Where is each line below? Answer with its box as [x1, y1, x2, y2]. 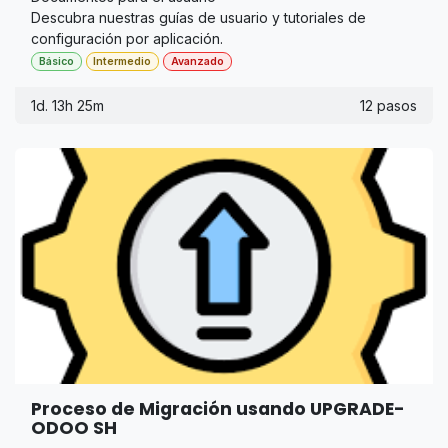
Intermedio [93, 54, 152, 68]
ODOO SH [31, 415, 117, 440]
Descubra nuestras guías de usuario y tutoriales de [31, 8, 366, 26]
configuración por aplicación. [31, 29, 223, 47]
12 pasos [360, 97, 417, 115]
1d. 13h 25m [31, 97, 104, 115]
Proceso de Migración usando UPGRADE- [31, 396, 405, 421]
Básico [38, 54, 74, 68]
